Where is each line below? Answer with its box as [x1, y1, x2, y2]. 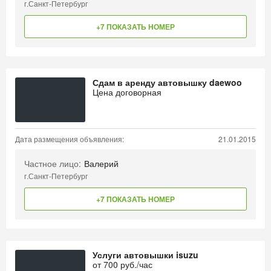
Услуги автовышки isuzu [93, 249, 198, 261]
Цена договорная [93, 86, 162, 98]
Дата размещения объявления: [15, 134, 124, 144]
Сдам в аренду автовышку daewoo [93, 76, 242, 88]
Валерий [84, 157, 119, 169]
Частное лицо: [24, 157, 81, 169]
